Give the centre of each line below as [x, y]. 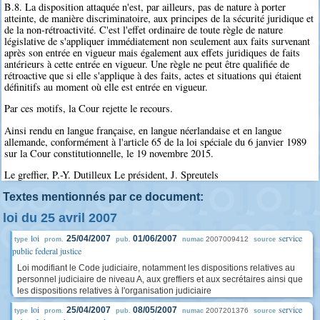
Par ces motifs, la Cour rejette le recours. [89, 109]
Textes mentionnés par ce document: [103, 197]
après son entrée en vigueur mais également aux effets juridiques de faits [152, 52]
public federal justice [47, 251]
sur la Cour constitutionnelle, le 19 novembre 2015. [109, 153]
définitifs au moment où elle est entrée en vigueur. [106, 86]
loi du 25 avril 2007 [60, 218]
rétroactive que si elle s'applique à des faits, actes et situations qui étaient [153, 75]
